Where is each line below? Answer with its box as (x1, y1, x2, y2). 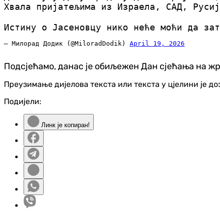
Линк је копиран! (39, 121, 90, 129)
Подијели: (4, 97, 41, 107)
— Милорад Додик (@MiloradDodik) (4, 40, 130, 48)
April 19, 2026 (130, 40, 185, 48)
